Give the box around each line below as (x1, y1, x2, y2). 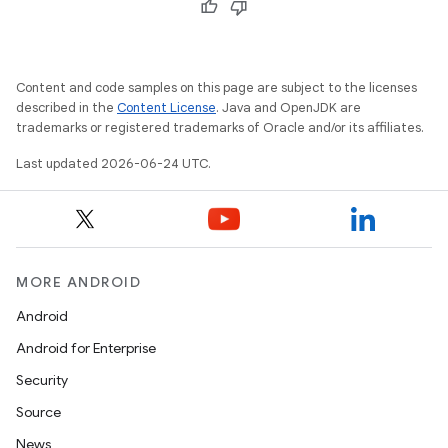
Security (16, 371, 68, 389)
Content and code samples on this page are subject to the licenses (16, 79, 417, 96)
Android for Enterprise (16, 339, 156, 357)
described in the (16, 99, 117, 116)
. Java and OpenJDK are (216, 99, 361, 116)
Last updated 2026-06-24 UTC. (16, 155, 211, 172)
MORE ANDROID (16, 273, 141, 291)
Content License (117, 99, 216, 116)
